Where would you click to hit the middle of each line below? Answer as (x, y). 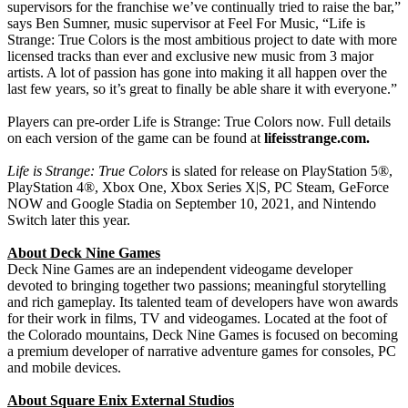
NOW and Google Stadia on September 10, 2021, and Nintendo (192, 203)
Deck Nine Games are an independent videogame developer (180, 269)
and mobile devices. (64, 367)
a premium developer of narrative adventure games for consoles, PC (202, 351)
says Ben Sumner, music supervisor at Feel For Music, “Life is (186, 23)
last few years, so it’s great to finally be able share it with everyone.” (204, 88)
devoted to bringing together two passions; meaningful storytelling (197, 285)
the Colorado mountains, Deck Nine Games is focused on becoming (203, 334)
